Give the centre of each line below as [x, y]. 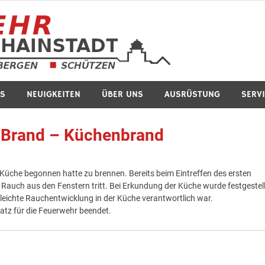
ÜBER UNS [122, 94]
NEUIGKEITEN [54, 94]
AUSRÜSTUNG [192, 94]
